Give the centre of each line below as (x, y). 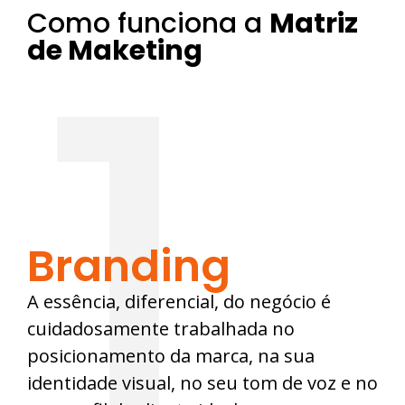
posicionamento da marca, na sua (171, 356)
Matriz (314, 24)
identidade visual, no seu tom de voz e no (202, 383)
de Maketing (115, 51)
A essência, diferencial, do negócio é (179, 302)
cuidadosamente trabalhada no (161, 329)
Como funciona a (148, 24)
